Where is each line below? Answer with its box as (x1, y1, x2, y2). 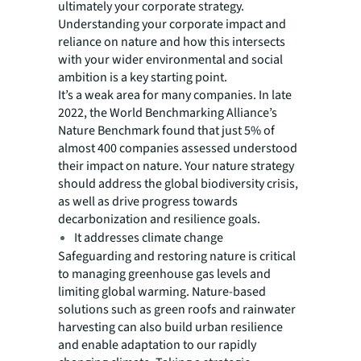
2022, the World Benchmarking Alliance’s (58, 103, 277, 122)
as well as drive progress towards (58, 192, 238, 210)
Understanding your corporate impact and (58, 15, 286, 33)
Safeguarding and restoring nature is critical (58, 247, 296, 265)
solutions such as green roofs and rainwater (58, 300, 296, 318)
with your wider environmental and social (58, 50, 283, 68)
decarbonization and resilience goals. (58, 210, 260, 228)
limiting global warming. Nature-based (58, 282, 266, 301)
